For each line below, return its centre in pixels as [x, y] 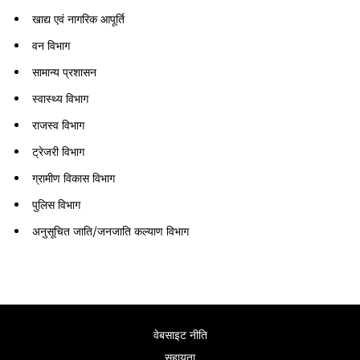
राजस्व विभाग [59, 126]
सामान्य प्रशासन [65, 73]
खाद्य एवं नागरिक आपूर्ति [79, 20]
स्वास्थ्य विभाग [61, 99]
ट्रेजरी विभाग [59, 152]
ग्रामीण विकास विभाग [74, 179]
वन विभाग [51, 46]
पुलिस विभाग [57, 205]
